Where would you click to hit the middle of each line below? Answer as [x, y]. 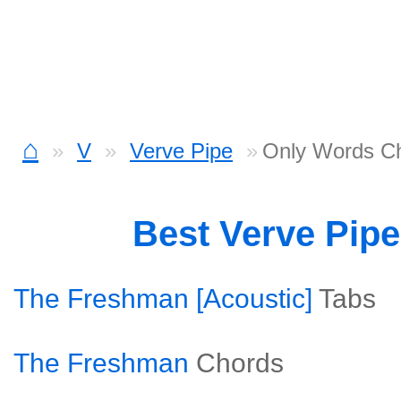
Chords [240, 363]
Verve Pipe [181, 151]
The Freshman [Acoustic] [163, 299]
